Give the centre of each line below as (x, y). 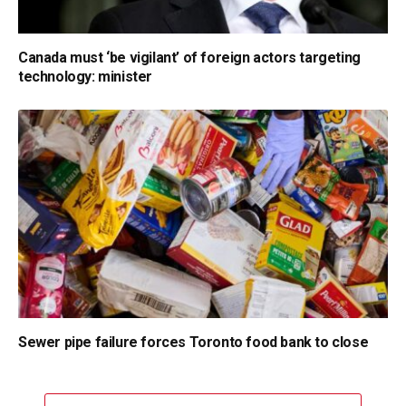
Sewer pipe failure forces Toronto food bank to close (193, 342)
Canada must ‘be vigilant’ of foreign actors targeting (189, 58)
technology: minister (85, 77)
